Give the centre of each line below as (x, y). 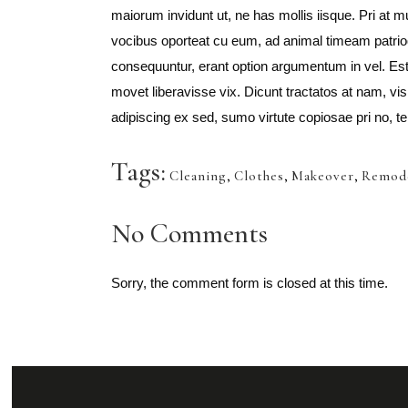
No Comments (189, 234)
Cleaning (198, 176)
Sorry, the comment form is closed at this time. (250, 283)
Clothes (259, 176)
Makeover (323, 176)
